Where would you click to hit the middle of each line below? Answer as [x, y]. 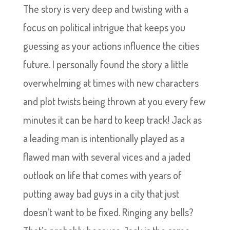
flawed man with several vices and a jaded [107, 157]
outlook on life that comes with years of [102, 175]
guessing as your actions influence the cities [111, 46]
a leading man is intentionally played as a [104, 138]
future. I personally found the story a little [106, 64]
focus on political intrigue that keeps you [104, 27]
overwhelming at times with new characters [111, 83]
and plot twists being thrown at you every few [114, 101]
